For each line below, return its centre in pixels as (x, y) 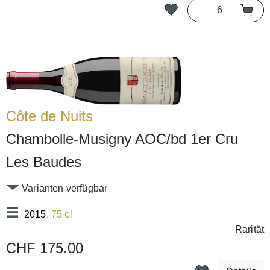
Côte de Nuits (49, 116)
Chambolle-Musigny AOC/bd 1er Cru (122, 139)
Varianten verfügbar (64, 189)
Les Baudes (44, 162)
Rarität (249, 230)
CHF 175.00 (45, 248)
